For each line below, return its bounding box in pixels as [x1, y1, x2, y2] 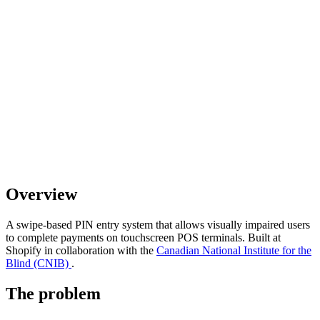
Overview [6, 184, 77, 204]
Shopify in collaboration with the [6, 244, 156, 256]
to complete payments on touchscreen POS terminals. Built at [6, 231, 281, 244]
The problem [6, 284, 101, 303]
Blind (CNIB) [6, 256, 69, 269]
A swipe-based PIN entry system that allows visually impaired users [6, 218, 310, 231]
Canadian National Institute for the [156, 244, 311, 256]
